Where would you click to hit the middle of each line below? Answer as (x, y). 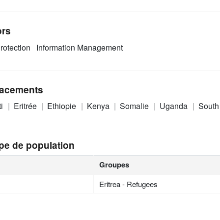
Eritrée (26, 106)
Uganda (174, 106)
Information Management (79, 48)
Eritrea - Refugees (129, 184)
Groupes (114, 165)
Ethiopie (63, 106)
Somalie (136, 106)
